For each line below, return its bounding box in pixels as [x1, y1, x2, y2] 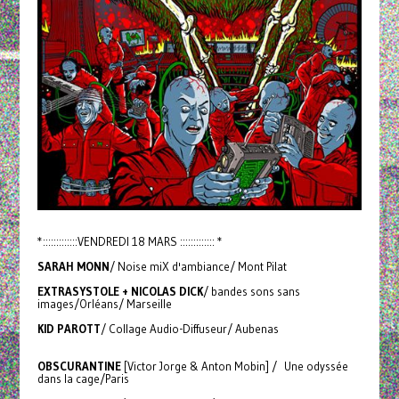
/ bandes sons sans [202, 283, 300, 298]
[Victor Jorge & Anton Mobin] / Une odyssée [120, 358, 348, 373]
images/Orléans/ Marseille [37, 296, 172, 311]
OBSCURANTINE [37, 358, 121, 373]
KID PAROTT [37, 321, 101, 336]
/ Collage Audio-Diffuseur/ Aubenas [100, 321, 279, 336]
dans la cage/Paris [37, 370, 129, 386]
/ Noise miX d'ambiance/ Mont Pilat [109, 258, 287, 273]
